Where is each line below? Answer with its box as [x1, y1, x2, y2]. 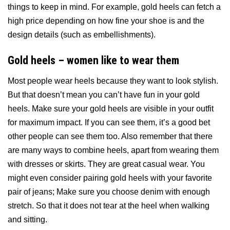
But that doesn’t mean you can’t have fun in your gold [8, 90, 200, 99]
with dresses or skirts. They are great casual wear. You [8, 159, 205, 168]
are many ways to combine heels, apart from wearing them [8, 145, 219, 155]
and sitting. [8, 215, 47, 224]
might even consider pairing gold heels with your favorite [8, 173, 212, 182]
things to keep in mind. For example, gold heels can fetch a [8, 3, 221, 12]
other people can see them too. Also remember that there [8, 131, 213, 141]
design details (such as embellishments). [8, 30, 156, 40]
